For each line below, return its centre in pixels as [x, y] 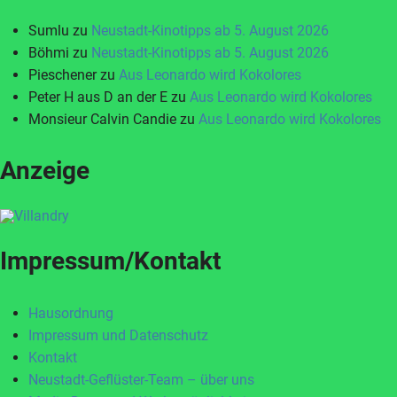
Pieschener [62, 75]
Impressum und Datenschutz [118, 335]
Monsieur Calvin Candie [102, 119]
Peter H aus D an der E [98, 97]
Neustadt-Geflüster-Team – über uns [141, 380]
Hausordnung [71, 313]
